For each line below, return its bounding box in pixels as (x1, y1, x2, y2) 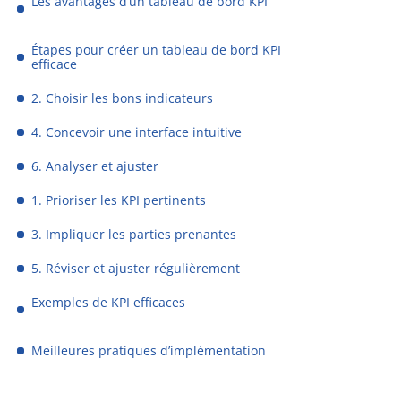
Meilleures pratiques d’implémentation (31, 342, 267, 359)
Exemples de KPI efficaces (31, 294, 186, 311)
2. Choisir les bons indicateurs (31, 90, 214, 107)
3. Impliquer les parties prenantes (31, 226, 237, 243)
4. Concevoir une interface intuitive (31, 124, 243, 141)
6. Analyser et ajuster (31, 158, 159, 175)
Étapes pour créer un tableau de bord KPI (31, 41, 282, 58)
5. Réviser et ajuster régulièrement (31, 260, 241, 277)
